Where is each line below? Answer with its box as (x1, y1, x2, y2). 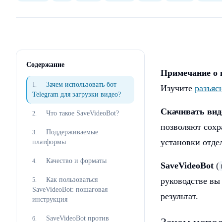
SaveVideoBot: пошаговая (32, 186, 108, 193)
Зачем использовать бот (46, 81, 116, 88)
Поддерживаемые (46, 128, 98, 136)
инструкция (32, 196, 67, 203)
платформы (32, 138, 66, 146)
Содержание (26, 61, 64, 68)
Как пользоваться (46, 176, 98, 183)
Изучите (161, 83, 195, 93)
